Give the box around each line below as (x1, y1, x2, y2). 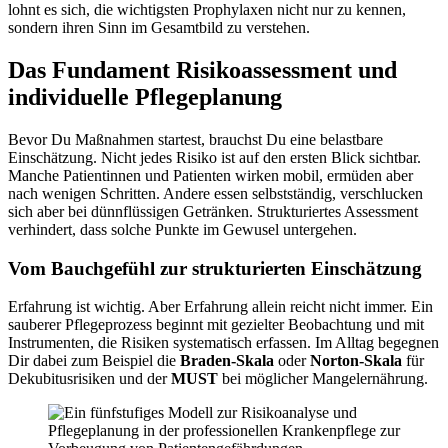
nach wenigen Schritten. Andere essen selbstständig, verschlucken (8, 184, 423, 202)
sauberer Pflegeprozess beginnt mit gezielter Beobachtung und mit (8, 316, 424, 334)
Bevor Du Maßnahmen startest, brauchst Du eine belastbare (8, 130, 383, 148)
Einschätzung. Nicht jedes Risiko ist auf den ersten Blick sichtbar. (8, 148, 421, 166)
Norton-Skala (310, 352, 402, 370)
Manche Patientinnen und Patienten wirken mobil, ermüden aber (8, 166, 413, 184)
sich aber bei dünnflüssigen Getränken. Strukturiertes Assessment (8, 202, 418, 220)
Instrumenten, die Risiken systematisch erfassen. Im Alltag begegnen (8, 334, 439, 352)
